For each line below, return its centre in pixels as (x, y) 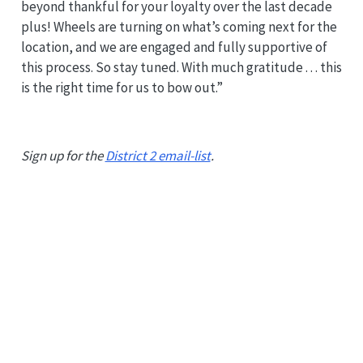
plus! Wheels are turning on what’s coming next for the (179, 26)
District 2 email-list (158, 155)
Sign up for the (63, 155)
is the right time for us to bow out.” (122, 87)
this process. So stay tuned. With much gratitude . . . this (181, 67)
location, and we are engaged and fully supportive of (174, 47)
